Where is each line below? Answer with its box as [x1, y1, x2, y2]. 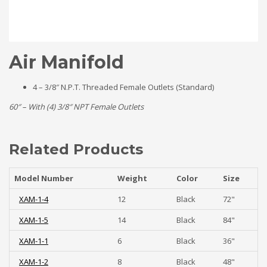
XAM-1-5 [19, 214, 48, 225]
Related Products [9, 140, 143, 158]
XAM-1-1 [19, 235, 48, 246]
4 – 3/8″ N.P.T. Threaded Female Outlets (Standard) [33, 81, 214, 92]
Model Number [14, 172, 73, 184]
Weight [117, 172, 147, 184]
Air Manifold [9, 51, 124, 73]
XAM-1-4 [19, 193, 48, 204]
